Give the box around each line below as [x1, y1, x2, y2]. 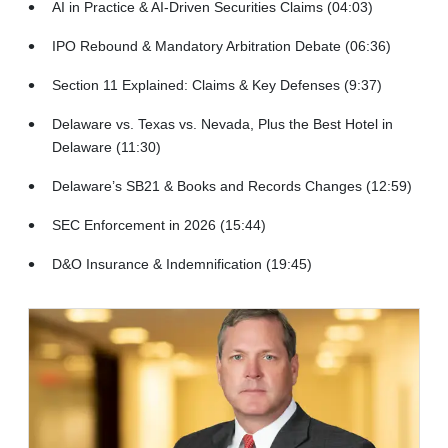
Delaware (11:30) [52, 138, 161, 155]
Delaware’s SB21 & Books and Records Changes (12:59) [52, 177, 412, 194]
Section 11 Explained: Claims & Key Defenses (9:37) [52, 76, 382, 93]
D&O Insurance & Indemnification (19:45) [52, 255, 312, 272]
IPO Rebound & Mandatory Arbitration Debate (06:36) [52, 37, 391, 54]
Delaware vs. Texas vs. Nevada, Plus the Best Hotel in [52, 115, 393, 132]
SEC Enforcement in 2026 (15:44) [52, 216, 266, 233]
